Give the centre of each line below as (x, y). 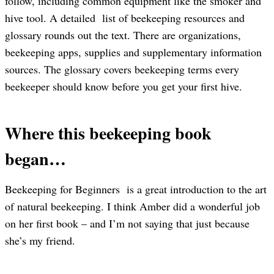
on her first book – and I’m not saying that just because (127, 223)
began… (35, 158)
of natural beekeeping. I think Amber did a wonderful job (132, 206)
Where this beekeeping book (108, 133)
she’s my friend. (40, 240)
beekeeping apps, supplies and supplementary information (133, 52)
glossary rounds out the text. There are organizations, (123, 35)
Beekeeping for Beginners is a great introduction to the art (136, 189)
